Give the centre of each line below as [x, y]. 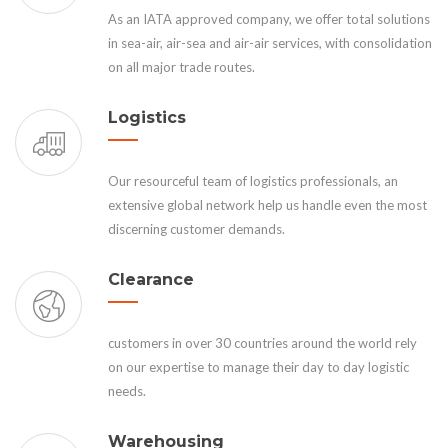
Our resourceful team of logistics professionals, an [253, 180]
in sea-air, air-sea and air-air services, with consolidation [270, 42]
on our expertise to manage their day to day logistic [258, 366]
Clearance [151, 279]
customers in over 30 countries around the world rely [262, 342]
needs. [127, 390]
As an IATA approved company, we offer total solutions [269, 18]
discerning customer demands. [196, 228]
